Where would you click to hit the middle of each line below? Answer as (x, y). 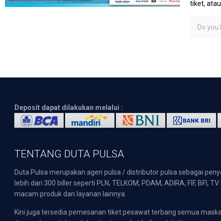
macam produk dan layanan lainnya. (70, 194)
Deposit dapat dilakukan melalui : (69, 108)
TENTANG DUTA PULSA (69, 154)
